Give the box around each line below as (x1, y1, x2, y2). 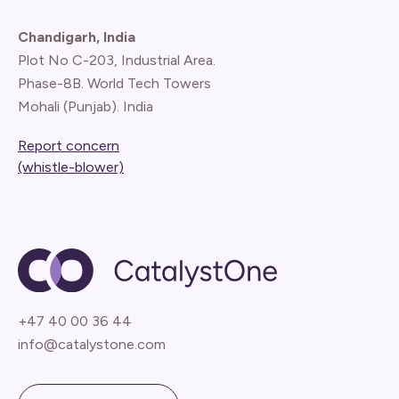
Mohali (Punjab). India (18, 98, 153, 115)
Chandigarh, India (18, 28, 135, 45)
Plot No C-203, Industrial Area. (18, 52, 216, 69)
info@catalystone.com (18, 335, 166, 353)
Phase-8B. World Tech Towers (18, 75, 211, 92)
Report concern (18, 136, 119, 154)
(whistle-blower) (18, 158, 124, 175)
